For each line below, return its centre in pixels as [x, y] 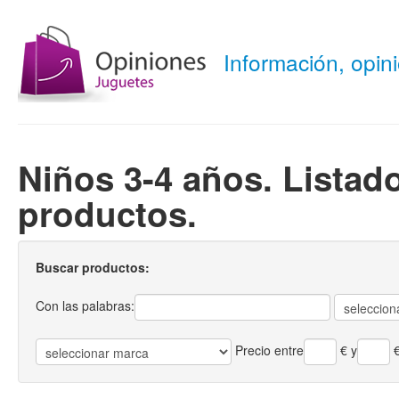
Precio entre [269, 350]
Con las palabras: [85, 305]
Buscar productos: [93, 267]
